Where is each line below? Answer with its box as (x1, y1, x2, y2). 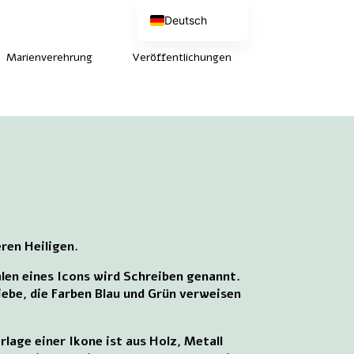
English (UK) (164, 47, 227, 62)
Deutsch (164, 13, 207, 27)
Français (164, 62, 208, 77)
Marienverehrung (6, 50, 92, 66)
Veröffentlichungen (131, 50, 232, 66)
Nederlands (164, 32, 224, 47)
